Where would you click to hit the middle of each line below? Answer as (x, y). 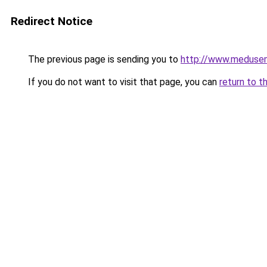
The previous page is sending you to (103, 59)
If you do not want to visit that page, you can (122, 82)
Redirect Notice (52, 21)
